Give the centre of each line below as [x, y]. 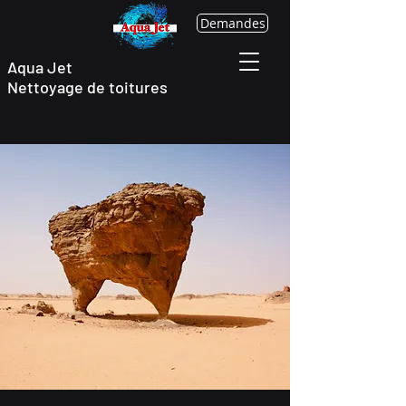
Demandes [232, 23]
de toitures [127, 87]
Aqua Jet [40, 67]
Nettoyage [47, 87]
